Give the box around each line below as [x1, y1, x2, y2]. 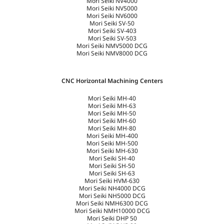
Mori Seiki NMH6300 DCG [76, 199, 148, 208]
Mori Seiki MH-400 [86, 131, 138, 140]
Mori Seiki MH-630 [86, 146, 138, 155]
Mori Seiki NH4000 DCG [78, 184, 145, 193]
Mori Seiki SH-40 [89, 154, 135, 163]
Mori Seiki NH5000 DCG [78, 191, 145, 200]
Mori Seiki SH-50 [89, 161, 135, 170]
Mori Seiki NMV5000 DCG [76, 41, 147, 50]
